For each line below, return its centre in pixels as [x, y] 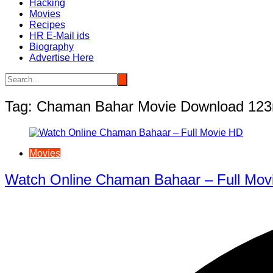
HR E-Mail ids [59, 35]
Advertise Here [62, 57]
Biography [51, 46]
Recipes [47, 24]
